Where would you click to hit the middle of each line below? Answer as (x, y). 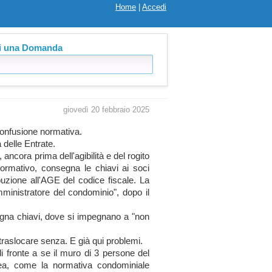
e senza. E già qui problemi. (88, 241)
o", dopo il (129, 192)
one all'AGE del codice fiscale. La (81, 180)
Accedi (154, 7)
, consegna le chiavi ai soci (92, 168)
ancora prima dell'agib (46, 156)
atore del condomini (69, 192)
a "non (135, 217)
